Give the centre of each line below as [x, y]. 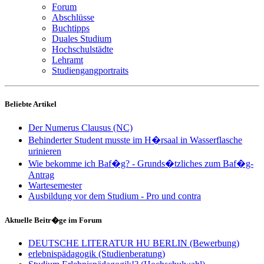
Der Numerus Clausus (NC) [80, 127]
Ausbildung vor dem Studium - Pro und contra [115, 196]
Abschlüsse [73, 18]
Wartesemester [55, 185]
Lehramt [67, 60]
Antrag [41, 174]
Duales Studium [82, 39]
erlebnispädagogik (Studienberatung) [97, 253]
